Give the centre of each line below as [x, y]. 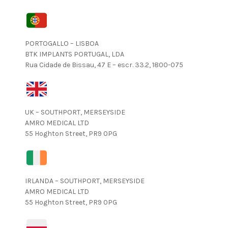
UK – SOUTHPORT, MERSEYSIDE [75, 112]
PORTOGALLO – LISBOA [62, 44]
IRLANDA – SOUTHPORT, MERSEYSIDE [84, 181]
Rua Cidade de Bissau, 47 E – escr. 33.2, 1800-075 [104, 65]
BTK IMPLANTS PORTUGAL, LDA [74, 54]
